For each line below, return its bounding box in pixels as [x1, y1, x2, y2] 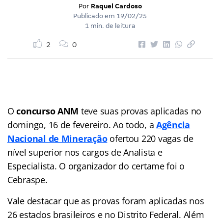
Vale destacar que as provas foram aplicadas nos [7, 194, 204, 207]
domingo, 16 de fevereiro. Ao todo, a [7, 118, 157, 131]
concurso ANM [16, 105, 81, 117]
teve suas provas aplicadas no [81, 105, 202, 117]
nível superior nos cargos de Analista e [7, 146, 163, 158]
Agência [156, 118, 191, 131]
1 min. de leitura [84, 22, 136, 29]
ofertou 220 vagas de [107, 132, 193, 144]
